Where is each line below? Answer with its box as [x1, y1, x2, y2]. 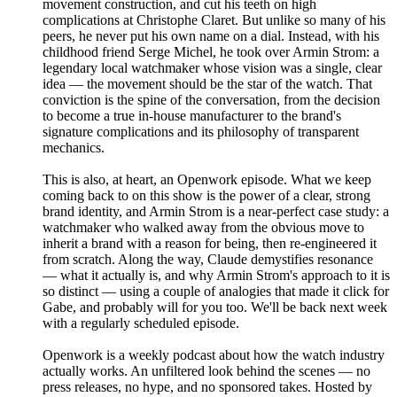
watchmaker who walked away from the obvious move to [43, 220, 364, 236]
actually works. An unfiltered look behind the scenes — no [43, 363, 370, 379]
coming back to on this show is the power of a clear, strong [43, 188, 370, 204]
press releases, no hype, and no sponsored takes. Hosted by [43, 379, 372, 395]
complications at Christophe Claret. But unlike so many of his [43, 12, 385, 28]
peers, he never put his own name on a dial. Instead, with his [43, 28, 379, 44]
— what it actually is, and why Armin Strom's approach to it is [43, 268, 390, 284]
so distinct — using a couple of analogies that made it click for [43, 284, 389, 300]
